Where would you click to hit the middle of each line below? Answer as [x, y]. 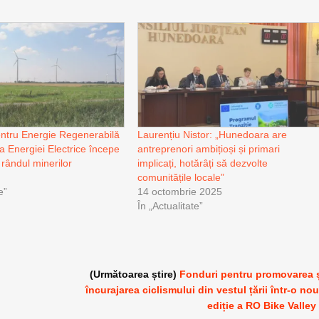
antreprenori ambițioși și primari [209, 148]
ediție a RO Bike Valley [262, 305]
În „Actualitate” [171, 205]
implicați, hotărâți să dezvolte [203, 163]
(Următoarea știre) [135, 274]
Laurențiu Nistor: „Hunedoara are [213, 134]
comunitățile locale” [181, 177]
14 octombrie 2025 [180, 191]
